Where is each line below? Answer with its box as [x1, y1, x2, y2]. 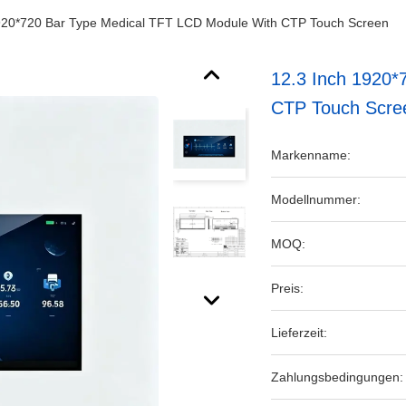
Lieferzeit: [271, 325, 328, 340]
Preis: [271, 281, 304, 295]
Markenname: [271, 148, 352, 162]
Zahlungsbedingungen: [271, 370, 404, 384]
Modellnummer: [271, 192, 362, 207]
